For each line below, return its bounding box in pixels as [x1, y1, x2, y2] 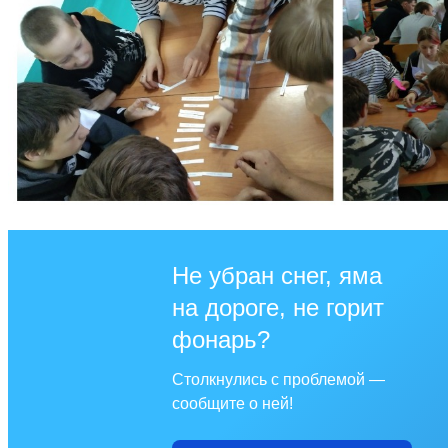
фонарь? [172, 325, 270, 353]
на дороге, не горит [172, 293, 384, 321]
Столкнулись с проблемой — [172, 370, 385, 388]
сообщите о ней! [172, 394, 293, 412]
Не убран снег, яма [172, 261, 382, 289]
